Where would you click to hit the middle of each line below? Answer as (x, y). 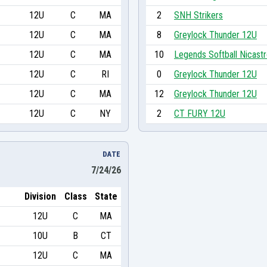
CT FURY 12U (200, 113)
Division (40, 196)
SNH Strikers (198, 15)
